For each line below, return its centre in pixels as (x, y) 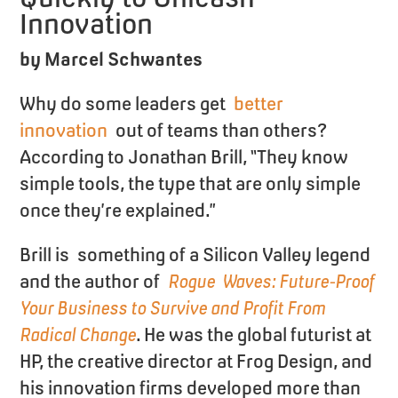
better (259, 103)
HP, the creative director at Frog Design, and (196, 361)
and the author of (94, 281)
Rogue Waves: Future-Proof (271, 281)
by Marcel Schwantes (111, 59)
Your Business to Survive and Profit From (173, 307)
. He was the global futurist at (254, 334)
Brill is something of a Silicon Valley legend (195, 254)
